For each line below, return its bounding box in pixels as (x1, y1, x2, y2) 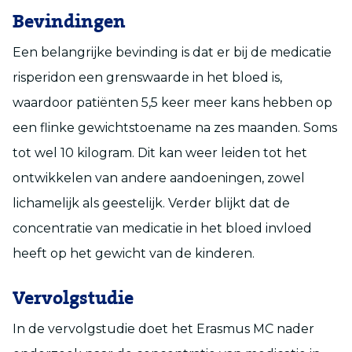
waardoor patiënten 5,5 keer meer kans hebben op (13, 94, 332, 110)
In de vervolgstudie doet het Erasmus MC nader (13, 321, 314, 336)
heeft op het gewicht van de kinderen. (13, 245, 255, 261)
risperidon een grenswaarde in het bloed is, (13, 69, 282, 85)
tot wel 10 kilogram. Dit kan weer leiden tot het (13, 145, 307, 160)
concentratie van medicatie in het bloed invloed (13, 220, 312, 236)
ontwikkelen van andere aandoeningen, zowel (13, 170, 305, 185)
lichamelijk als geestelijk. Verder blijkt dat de (13, 195, 290, 211)
